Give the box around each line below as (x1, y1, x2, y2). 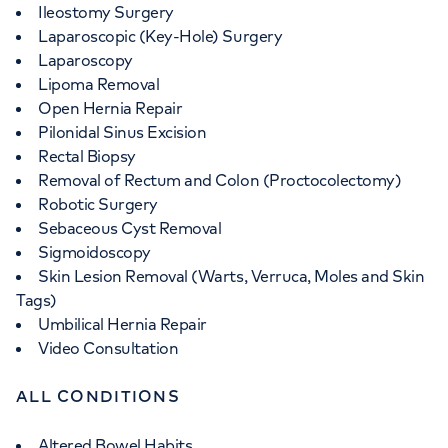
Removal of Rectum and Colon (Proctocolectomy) (38, 170, 402, 190)
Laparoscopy (38, 50, 133, 70)
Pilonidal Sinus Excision (38, 122, 207, 142)
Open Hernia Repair (38, 98, 183, 118)
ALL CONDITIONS (16, 386, 180, 406)
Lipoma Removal (38, 74, 160, 94)
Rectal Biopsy (38, 146, 136, 166)
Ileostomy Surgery (38, 2, 174, 22)
